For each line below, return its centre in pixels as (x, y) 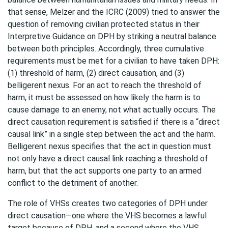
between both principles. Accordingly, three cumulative (106, 49)
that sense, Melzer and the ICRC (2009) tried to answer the (114, 12)
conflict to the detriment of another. (73, 183)
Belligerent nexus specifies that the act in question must (109, 146)
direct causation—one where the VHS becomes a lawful (107, 216)
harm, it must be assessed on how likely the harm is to (104, 97)
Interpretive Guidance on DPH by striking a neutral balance (112, 36)
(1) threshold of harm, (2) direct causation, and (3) (96, 73)
